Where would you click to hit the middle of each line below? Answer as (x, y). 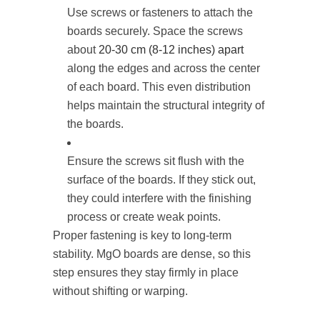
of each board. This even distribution (159, 87)
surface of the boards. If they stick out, (161, 180)
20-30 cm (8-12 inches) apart (171, 50)
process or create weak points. (144, 217)
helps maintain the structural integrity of (166, 106)
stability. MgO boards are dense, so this (152, 254)
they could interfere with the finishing (159, 199)
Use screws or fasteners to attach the (160, 13)
